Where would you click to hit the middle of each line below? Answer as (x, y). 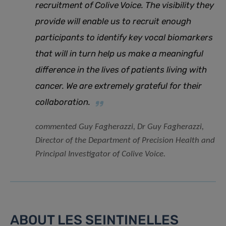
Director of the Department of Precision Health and (125, 141)
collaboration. (63, 102)
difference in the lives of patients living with (121, 70)
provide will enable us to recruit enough (113, 21)
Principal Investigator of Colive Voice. (100, 154)
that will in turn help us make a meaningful (119, 54)
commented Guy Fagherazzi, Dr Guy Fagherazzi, (120, 127)
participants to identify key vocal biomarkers (124, 38)
